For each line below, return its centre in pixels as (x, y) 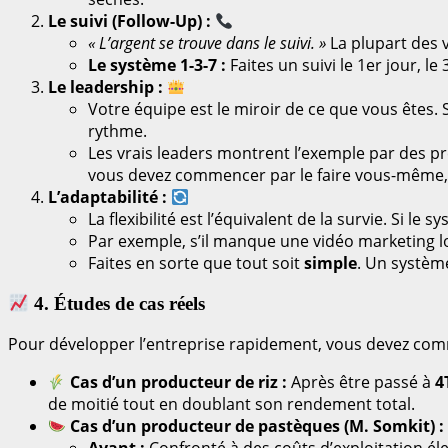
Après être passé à (361, 382)
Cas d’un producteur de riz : (177, 382)
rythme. (117, 130)
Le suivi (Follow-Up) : (129, 20)
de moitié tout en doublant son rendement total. (231, 404)
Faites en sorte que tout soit (196, 262)
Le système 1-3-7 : (157, 64)
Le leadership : (105, 86)
